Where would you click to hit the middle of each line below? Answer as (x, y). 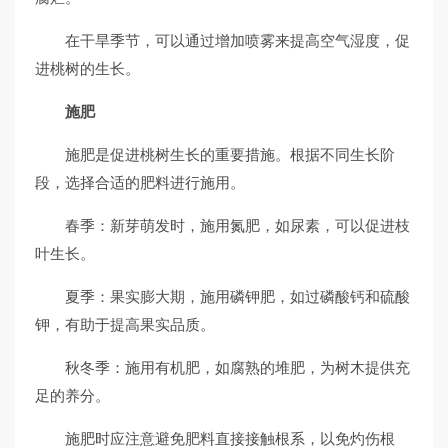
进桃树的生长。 (87, 68)
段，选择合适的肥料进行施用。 (140, 182)
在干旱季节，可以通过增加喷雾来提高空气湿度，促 (237, 40)
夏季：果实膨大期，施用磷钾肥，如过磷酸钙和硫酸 (237, 296)
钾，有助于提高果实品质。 (125, 324)
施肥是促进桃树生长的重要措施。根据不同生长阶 (230, 154)
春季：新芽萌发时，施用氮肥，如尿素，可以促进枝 (237, 225)
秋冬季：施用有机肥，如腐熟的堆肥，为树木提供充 (237, 367)
